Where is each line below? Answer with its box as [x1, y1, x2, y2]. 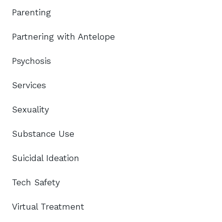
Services [12, 79, 46, 91]
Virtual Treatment [12, 201, 84, 212]
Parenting [12, 6, 51, 18]
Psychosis [12, 55, 51, 66]
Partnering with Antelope [12, 31, 115, 42]
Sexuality [12, 104, 49, 115]
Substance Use [12, 128, 74, 139]
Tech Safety [12, 176, 60, 188]
